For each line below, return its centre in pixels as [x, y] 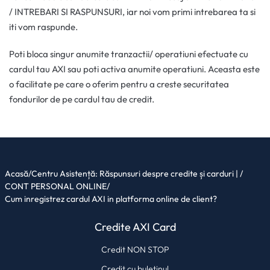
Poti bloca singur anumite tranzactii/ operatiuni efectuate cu [129, 54]
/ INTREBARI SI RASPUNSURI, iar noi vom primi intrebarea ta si [132, 12]
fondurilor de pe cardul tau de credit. [82, 99]
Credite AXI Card [135, 227]
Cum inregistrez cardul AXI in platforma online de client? [111, 199]
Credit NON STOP [135, 250]
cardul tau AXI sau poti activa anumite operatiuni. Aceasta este [134, 69]
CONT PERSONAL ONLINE [56, 187]
